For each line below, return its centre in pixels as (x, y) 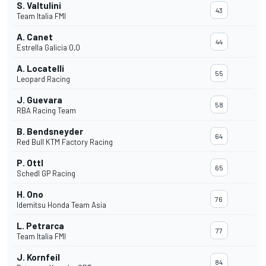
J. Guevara (39, 100)
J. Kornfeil (38, 257)
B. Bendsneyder (50, 132)
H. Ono (30, 194)
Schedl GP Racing (46, 174)
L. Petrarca (40, 226)
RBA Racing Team (46, 111)
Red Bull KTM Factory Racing (65, 142)
